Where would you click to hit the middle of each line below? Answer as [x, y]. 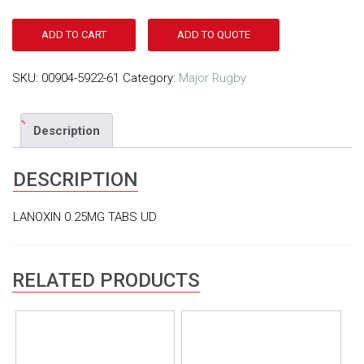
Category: [151, 78]
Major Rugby [212, 78]
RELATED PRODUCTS [106, 281]
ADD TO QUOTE [214, 35]
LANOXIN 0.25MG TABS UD [85, 217]
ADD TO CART [74, 35]
